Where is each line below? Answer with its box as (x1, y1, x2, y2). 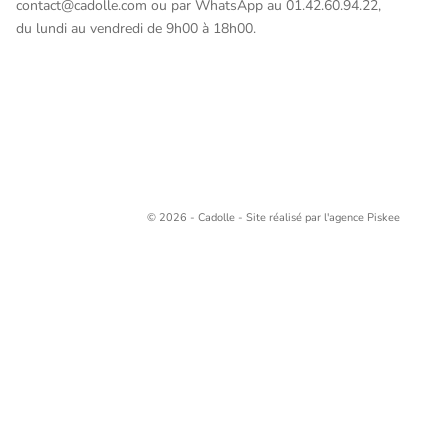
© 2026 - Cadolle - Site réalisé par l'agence (147, 210, 367, 226)
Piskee (367, 210, 400, 226)
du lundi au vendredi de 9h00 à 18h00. (16, 18, 256, 38)
